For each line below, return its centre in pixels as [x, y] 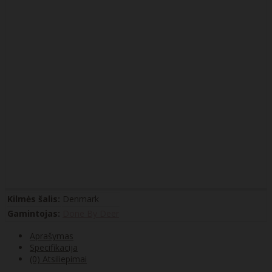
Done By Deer [91, 213]
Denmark [81, 199]
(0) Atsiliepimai [58, 259]
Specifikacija [54, 247]
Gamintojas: [34, 213]
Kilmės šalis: [34, 199]
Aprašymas [52, 236]
